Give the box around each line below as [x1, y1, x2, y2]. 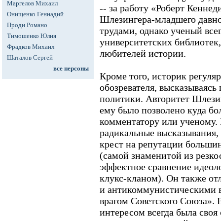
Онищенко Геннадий [7, 10, 64, 18]
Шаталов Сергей [7, 54, 53, 61]
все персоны [53, 65, 89, 72]
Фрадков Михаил [7, 43, 54, 50]
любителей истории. [100, 48, 186, 59]
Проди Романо [7, 21, 47, 29]
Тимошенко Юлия [7, 32, 56, 39]
